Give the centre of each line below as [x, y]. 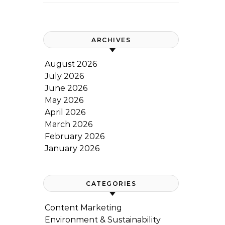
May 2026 [64, 100]
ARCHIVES [111, 40]
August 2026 [71, 64]
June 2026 [66, 88]
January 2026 [72, 148]
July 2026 [64, 76]
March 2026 [69, 124]
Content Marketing [83, 208]
